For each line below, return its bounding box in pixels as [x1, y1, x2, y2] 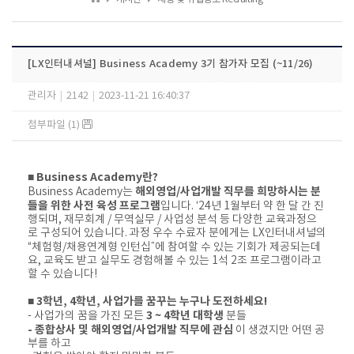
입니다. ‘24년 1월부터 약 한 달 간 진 [160, 200, 324, 213]
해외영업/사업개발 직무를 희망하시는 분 [135, 185, 321, 198]
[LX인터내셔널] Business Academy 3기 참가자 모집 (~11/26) [28, 58, 314, 70]
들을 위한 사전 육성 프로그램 [28, 199, 160, 213]
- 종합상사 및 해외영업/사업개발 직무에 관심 [28, 323, 233, 337]
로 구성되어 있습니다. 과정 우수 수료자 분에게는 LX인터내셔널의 [28, 227, 326, 239]
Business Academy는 [28, 186, 135, 198]
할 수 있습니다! [28, 268, 97, 281]
